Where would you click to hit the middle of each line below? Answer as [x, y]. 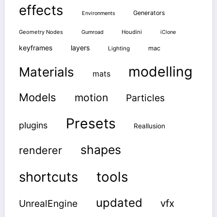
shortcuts [49, 177]
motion [91, 98]
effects [41, 10]
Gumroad [92, 32]
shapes [101, 150]
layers [80, 48]
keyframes [36, 48]
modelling [161, 71]
